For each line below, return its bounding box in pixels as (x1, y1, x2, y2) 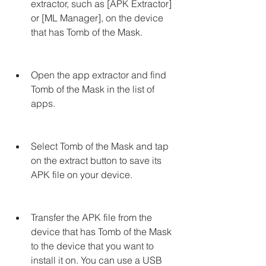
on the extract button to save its (31, 154, 161, 166)
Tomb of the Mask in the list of (31, 83, 154, 95)
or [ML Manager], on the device (31, 12, 163, 24)
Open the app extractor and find (31, 69, 166, 81)
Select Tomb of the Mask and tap (31, 140, 169, 152)
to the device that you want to (31, 240, 154, 252)
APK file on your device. (31, 169, 132, 180)
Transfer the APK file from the (31, 211, 152, 223)
